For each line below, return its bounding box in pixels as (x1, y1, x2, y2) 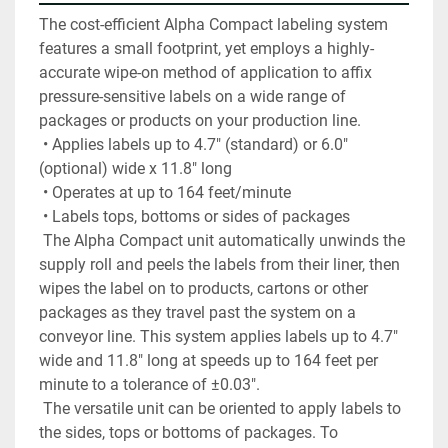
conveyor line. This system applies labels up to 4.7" (39, 327, 398, 347)
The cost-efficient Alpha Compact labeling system (39, 15, 388, 35)
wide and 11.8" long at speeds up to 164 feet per (39, 351, 378, 371)
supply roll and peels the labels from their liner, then (39, 255, 400, 275)
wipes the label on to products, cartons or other (39, 279, 368, 299)
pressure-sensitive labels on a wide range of (39, 87, 346, 107)
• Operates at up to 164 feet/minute (43, 183, 291, 203)
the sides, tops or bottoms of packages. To (39, 423, 338, 443)
